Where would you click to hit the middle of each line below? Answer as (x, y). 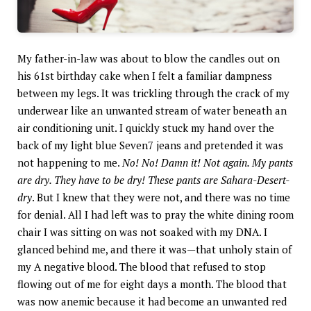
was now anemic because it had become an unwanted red (152, 302)
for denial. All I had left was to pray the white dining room (155, 215)
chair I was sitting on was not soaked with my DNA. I (142, 232)
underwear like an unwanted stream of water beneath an (152, 111)
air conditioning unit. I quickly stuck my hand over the (146, 128)
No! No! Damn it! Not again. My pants (208, 163)
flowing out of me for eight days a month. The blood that (152, 284)
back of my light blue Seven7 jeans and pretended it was (150, 145)
